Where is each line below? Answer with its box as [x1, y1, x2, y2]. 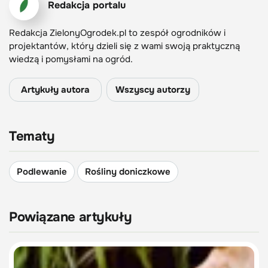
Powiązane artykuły [9, 209, 132, 226]
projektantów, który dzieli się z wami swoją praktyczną [9, 40, 240, 53]
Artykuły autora [21, 84, 90, 96]
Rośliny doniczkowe [85, 166, 170, 178]
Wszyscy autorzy [115, 84, 190, 96]
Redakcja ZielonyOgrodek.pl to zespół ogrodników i [9, 27, 226, 39]
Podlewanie [17, 166, 67, 178]
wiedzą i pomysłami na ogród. [9, 53, 135, 66]
